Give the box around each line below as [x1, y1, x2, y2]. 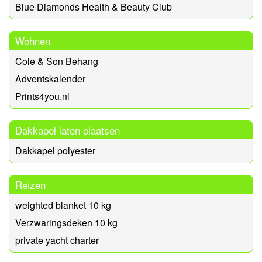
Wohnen [15, 33, 50, 48]
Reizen [15, 177, 46, 192]
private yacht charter [15, 233, 99, 247]
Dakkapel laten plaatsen [15, 122, 120, 137]
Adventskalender [15, 71, 85, 85]
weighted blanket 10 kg [15, 198, 111, 212]
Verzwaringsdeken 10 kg [15, 215, 118, 229]
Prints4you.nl [15, 89, 70, 103]
